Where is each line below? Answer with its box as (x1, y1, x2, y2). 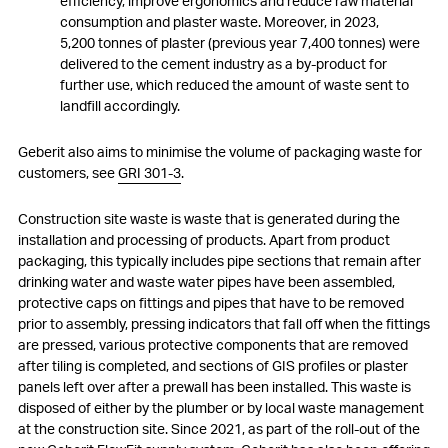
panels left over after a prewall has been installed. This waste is (18, 378, 411, 395)
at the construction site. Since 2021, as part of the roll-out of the (18, 420, 420, 437)
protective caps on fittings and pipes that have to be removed (18, 294, 404, 311)
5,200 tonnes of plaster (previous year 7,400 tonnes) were (60, 34, 420, 51)
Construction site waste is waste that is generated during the (18, 210, 400, 227)
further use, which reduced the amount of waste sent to (60, 76, 409, 93)
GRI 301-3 (118, 164, 181, 181)
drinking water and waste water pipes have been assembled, (18, 273, 395, 290)
